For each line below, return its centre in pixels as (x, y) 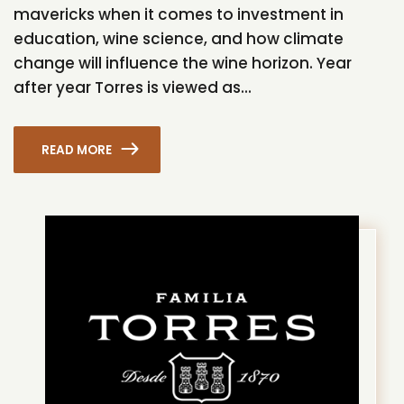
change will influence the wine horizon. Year (183, 63)
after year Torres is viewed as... (133, 87)
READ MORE (77, 150)
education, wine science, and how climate (179, 38)
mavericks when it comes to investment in (179, 14)
